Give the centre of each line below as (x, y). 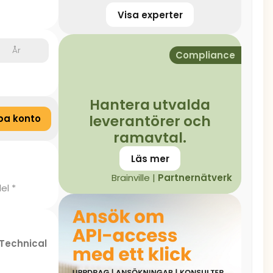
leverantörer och (150, 121)
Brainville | (135, 178)
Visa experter (150, 15)
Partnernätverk (195, 178)
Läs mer (150, 158)
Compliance (205, 55)
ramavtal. (150, 138)
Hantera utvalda (150, 105)
